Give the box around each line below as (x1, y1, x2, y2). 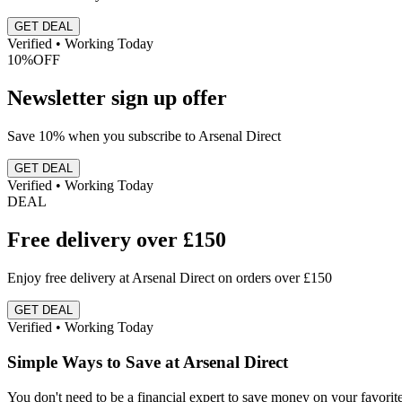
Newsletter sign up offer (7, 86, 227, 110)
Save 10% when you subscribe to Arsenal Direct (7, 128, 281, 144)
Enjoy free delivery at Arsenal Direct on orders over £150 (7, 270, 332, 286)
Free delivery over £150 (7, 228, 226, 252)
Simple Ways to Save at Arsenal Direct (7, 352, 288, 371)
